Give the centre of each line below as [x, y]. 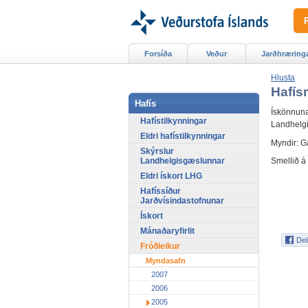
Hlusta [283, 78]
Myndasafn [166, 260]
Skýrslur [157, 151]
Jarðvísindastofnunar [182, 200]
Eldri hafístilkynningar [183, 136]
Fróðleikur [160, 246]
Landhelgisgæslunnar [183, 161]
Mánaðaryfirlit [167, 231]
